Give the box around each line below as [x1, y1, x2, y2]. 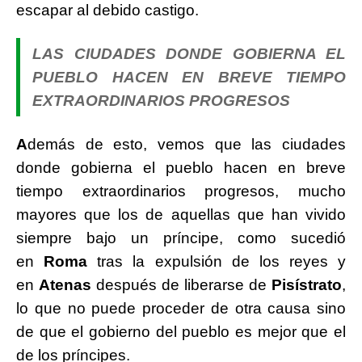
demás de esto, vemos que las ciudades [27, 136, 346, 154]
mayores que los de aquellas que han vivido [16, 206, 346, 224]
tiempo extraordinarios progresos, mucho [16, 183, 346, 200]
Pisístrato [271, 276, 342, 294]
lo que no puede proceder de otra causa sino [16, 300, 346, 318]
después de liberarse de [91, 276, 271, 294]
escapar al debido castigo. [16, 2, 199, 19]
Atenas [39, 276, 91, 294]
